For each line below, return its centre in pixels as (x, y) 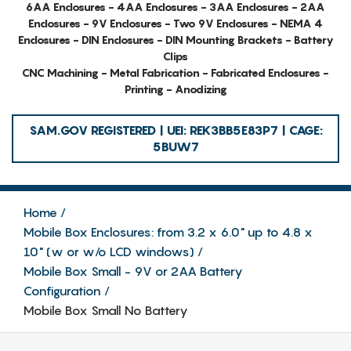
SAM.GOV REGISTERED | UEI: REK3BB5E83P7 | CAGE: (175, 130)
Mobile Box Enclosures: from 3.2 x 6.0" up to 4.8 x (168, 232)
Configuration (62, 290)
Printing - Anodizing (175, 89)
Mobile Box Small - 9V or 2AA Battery (133, 271)
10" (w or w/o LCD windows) (109, 251)
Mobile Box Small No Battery (106, 310)
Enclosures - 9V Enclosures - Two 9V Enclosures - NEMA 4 (175, 23)
